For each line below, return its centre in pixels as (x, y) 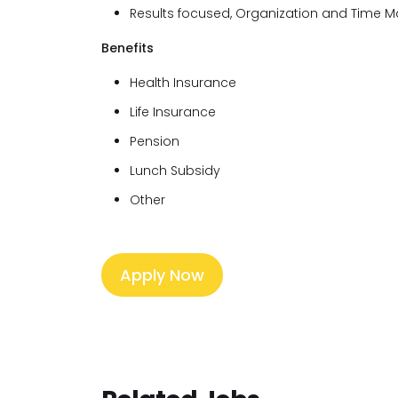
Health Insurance (183, 83)
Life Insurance (173, 112)
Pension (155, 141)
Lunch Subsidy (175, 171)
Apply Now (162, 275)
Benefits (127, 48)
